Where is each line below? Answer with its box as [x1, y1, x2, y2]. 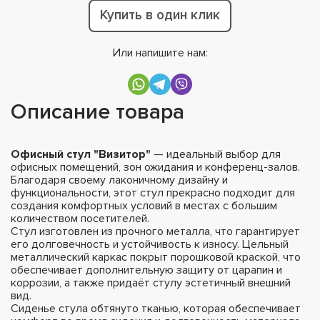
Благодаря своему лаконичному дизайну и [11, 172, 228, 187]
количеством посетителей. [11, 211, 149, 226]
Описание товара [11, 98, 184, 125]
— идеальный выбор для [151, 146, 281, 161]
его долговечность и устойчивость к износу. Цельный [11, 236, 289, 251]
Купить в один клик [100, 6, 220, 24]
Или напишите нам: [112, 45, 208, 60]
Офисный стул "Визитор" [11, 146, 151, 161]
